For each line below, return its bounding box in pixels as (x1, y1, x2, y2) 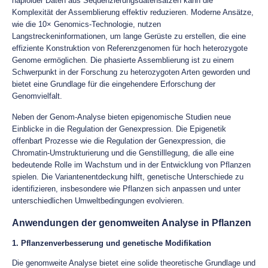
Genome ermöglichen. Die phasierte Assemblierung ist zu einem (12, 56, 234, 65)
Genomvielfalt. (12, 92, 62, 100)
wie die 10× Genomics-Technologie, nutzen (12, 20, 161, 29)
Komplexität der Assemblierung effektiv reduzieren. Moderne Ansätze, (12, 8, 254, 17)
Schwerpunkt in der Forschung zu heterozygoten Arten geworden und (12, 68, 250, 77)
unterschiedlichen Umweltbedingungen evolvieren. (12, 196, 184, 205)
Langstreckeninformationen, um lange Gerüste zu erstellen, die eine (12, 32, 246, 41)
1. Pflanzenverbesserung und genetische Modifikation (12, 239, 211, 248)
